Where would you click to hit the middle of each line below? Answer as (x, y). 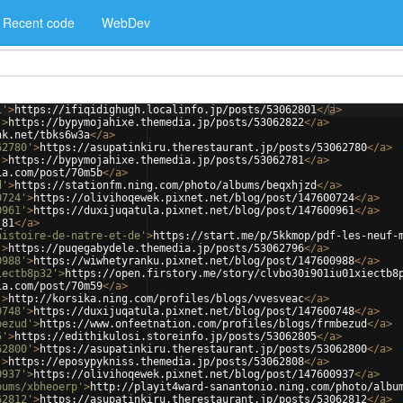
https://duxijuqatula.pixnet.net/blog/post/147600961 (194, 210)
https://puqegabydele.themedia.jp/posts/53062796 (156, 248)
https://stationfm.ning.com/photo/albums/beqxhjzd (166, 185)
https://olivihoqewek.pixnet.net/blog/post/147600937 (194, 374)
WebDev (126, 22)
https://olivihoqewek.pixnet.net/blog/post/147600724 (194, 198)
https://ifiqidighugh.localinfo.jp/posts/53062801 (166, 110)
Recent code (39, 22)
